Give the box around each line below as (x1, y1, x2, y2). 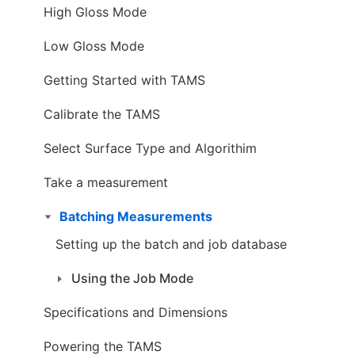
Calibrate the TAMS (44, 106, 160, 122)
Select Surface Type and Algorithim (44, 140, 257, 156)
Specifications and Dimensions (44, 304, 227, 320)
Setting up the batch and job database (55, 236, 287, 252)
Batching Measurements (59, 208, 212, 224)
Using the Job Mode (71, 270, 193, 286)
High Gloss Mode (44, 4, 147, 20)
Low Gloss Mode (44, 38, 144, 54)
